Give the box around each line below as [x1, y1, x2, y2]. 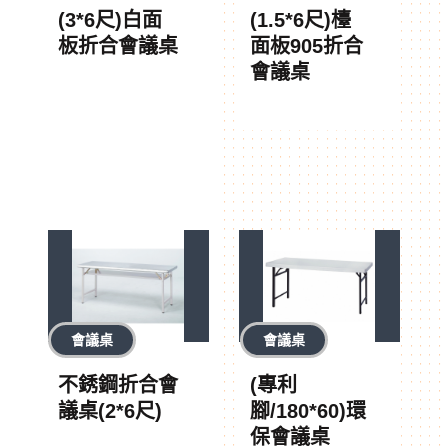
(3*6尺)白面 [58, 8, 163, 31]
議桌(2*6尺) [58, 400, 163, 423]
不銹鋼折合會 [58, 374, 179, 397]
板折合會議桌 [58, 34, 179, 57]
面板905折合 [249, 34, 363, 57]
